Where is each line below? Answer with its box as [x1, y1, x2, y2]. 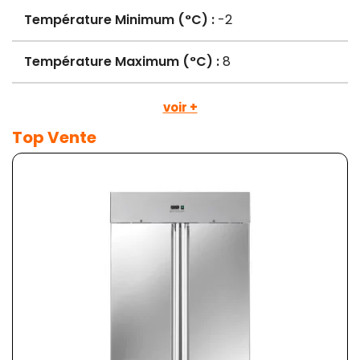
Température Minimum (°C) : [24, 10, 215, 30]
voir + [162, 99, 198, 117]
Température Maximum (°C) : [24, 52, 219, 72]
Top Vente [12, 126, 96, 149]
